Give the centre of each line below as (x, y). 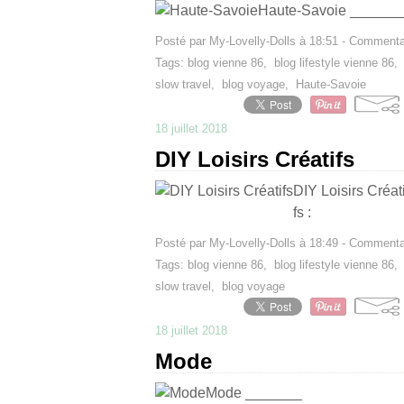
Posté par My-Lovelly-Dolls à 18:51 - (252, 41)
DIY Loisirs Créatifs (255, 159)
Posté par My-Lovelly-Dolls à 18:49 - (252, 243)
